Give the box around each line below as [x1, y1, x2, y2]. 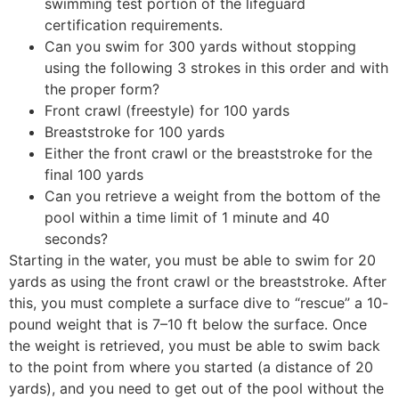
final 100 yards [45, 165, 143, 183]
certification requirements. [45, 15, 223, 34]
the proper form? [45, 79, 159, 98]
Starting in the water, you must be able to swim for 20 [9, 250, 376, 269]
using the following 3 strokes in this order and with [45, 58, 388, 77]
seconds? [45, 229, 108, 248]
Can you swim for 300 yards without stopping [45, 37, 356, 55]
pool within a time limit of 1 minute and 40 [45, 208, 330, 226]
